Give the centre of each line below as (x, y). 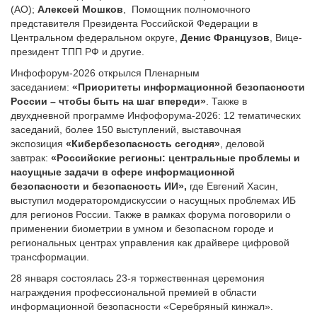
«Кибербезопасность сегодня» (143, 144)
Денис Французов (225, 38)
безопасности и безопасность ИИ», (100, 186)
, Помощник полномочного (187, 9)
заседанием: (41, 87)
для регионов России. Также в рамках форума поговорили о (151, 214)
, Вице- (286, 38)
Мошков (103, 9)
